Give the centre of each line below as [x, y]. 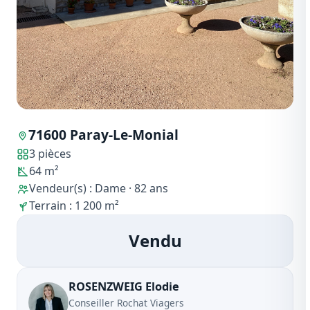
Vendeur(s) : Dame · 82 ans [99, 189]
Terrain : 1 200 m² [74, 206]
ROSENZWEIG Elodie [124, 287]
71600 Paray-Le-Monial [103, 135]
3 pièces [50, 154]
